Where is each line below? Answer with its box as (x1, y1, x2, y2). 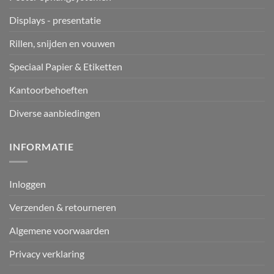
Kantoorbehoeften (9, 84, 88, 96)
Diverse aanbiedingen (9, 107, 100, 119)
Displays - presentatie (9, 14, 101, 26)
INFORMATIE (9, 141, 74, 153)
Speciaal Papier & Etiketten (9, 61, 122, 73)
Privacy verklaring (9, 247, 84, 259)
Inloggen (9, 177, 46, 190)
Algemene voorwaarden (9, 224, 109, 236)
